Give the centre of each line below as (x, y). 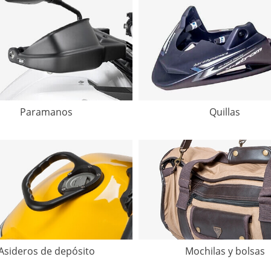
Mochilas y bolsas (225, 251)
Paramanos (46, 112)
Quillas (225, 112)
